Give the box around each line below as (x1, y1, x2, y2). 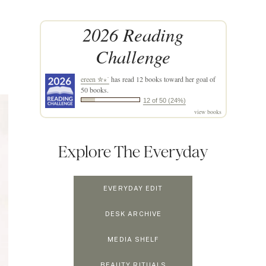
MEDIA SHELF (107, 236, 159, 243)
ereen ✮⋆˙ (80, 74, 109, 84)
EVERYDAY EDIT (103, 185, 163, 192)
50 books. (80, 85, 109, 95)
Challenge (96, 44, 171, 69)
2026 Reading (83, 22, 184, 47)
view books (194, 107, 221, 116)
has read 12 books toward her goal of (109, 74, 216, 84)
